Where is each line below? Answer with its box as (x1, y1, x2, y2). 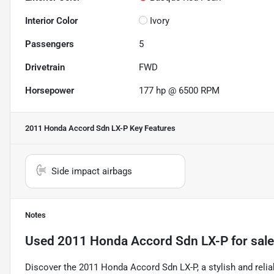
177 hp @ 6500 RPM (139, 84, 220, 96)
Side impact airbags (51, 165, 132, 177)
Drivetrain (25, 61, 65, 73)
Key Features (128, 123, 176, 133)
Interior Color (25, 15, 78, 26)
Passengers (25, 38, 74, 50)
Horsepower (25, 84, 74, 96)
